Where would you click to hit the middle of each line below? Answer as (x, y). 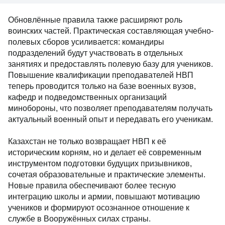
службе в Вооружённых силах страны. (79, 219)
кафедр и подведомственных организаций (87, 97)
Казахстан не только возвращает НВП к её (87, 141)
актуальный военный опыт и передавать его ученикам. (110, 119)
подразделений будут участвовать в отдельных (95, 53)
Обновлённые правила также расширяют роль (95, 20)
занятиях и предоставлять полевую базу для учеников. (110, 64)
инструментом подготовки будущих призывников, (100, 163)
